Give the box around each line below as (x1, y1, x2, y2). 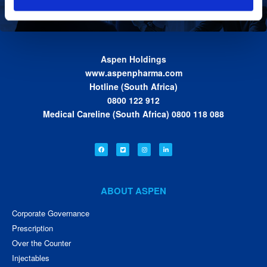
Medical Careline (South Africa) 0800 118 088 (43, 108, 224, 120)
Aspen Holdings (101, 53, 166, 66)
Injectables (12, 252, 49, 264)
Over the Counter (12, 237, 71, 249)
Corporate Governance (12, 207, 89, 219)
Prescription (12, 222, 53, 234)
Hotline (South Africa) (89, 80, 178, 93)
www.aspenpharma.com (85, 67, 182, 79)
